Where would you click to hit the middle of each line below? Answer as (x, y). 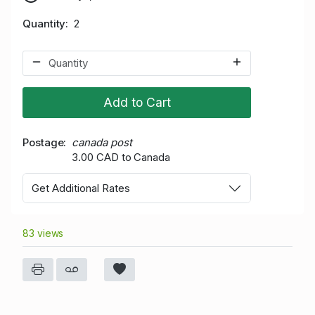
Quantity (44, 23)
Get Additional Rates (81, 188)
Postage (43, 142)
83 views (43, 233)
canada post (102, 142)
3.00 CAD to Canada (121, 157)
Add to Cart (137, 102)
